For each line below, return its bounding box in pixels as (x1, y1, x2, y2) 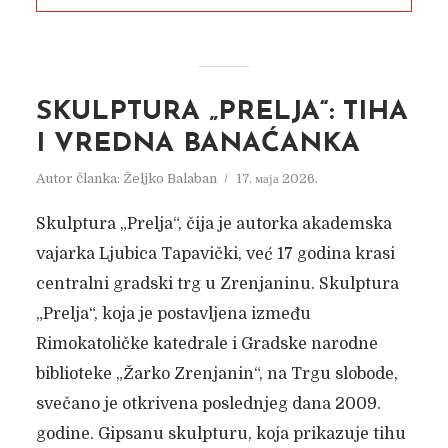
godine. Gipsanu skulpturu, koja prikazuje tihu (35, 425, 406, 443)
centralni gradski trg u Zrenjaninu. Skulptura (35, 275, 399, 293)
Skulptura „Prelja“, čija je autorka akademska (35, 215, 392, 233)
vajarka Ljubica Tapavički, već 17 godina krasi (35, 245, 395, 263)
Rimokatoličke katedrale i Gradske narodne (35, 335, 378, 353)
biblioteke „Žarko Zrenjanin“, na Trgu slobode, (35, 365, 398, 383)
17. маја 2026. (235, 171, 318, 186)
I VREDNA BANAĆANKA (35, 131, 360, 158)
